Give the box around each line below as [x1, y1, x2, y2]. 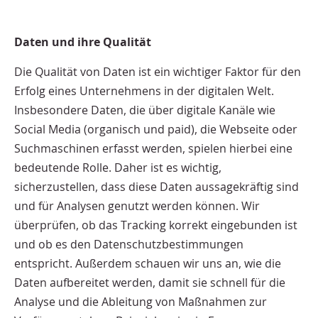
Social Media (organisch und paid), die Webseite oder [14, 121, 297, 137]
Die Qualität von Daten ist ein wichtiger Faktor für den [14, 63, 301, 79]
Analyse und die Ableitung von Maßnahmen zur [14, 293, 267, 309]
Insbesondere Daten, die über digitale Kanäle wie [14, 102, 275, 118]
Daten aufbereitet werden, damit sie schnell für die [14, 274, 285, 290]
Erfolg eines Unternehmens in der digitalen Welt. [14, 82, 274, 99]
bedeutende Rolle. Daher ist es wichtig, [14, 159, 221, 175]
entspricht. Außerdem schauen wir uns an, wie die [14, 255, 281, 271]
